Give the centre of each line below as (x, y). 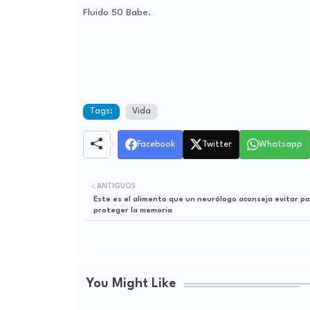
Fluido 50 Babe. (117, 12)
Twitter (217, 144)
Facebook (156, 144)
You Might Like (131, 284)
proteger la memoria (133, 211)
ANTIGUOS (116, 186)
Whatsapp (280, 144)
